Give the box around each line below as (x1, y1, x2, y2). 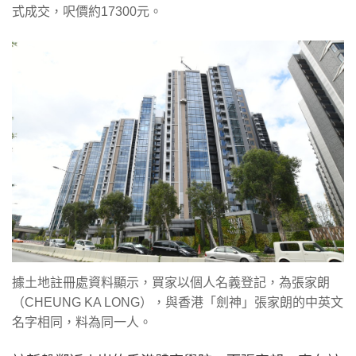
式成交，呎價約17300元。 (12, 5, 162, 19)
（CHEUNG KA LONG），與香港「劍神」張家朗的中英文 (12, 295, 343, 309)
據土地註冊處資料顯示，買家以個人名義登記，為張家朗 (12, 275, 330, 289)
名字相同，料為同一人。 (12, 315, 152, 329)
